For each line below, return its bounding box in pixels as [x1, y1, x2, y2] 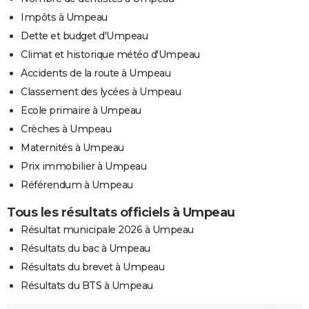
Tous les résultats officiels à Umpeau [7, 204, 235, 220]
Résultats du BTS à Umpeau [21, 279, 153, 292]
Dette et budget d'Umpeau [21, 29, 148, 42]
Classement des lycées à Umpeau [21, 85, 181, 98]
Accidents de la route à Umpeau [21, 66, 170, 79]
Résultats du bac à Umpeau [21, 241, 150, 255]
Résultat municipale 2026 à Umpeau [21, 223, 194, 236]
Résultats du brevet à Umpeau [21, 260, 164, 273]
